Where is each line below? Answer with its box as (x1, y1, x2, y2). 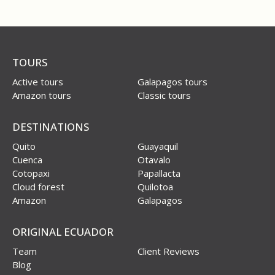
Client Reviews (137, 245, 199, 258)
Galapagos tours (137, 76, 207, 88)
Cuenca (12, 153, 42, 166)
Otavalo (137, 153, 171, 166)
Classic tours (137, 89, 191, 102)
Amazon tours (12, 89, 71, 102)
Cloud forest (12, 180, 64, 193)
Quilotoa (137, 180, 173, 193)
